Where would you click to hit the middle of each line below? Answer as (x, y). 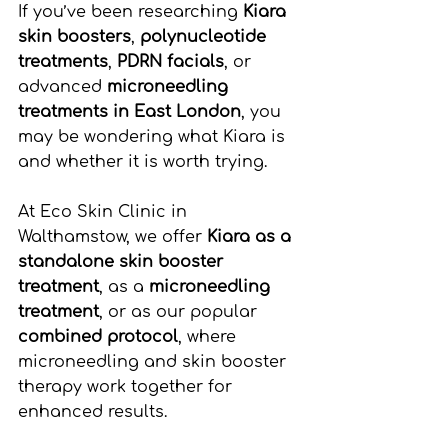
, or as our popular (180, 311)
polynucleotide (205, 36)
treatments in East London (129, 111)
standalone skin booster (123, 261)
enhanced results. (92, 411)
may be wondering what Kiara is (154, 136)
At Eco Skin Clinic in (105, 211)
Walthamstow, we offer (112, 236)
